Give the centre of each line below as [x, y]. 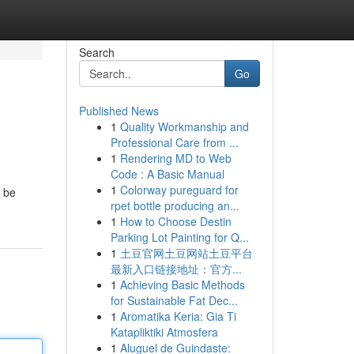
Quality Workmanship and [184, 126]
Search [96, 52]
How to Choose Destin [175, 221]
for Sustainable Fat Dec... [174, 300]
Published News [119, 111]
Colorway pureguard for [179, 190]
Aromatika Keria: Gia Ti [178, 316]
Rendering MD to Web [175, 158]
